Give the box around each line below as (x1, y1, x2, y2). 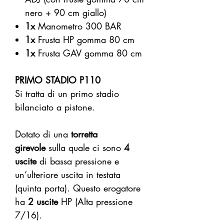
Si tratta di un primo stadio (15, 87, 119, 100)
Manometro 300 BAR (35, 20, 124, 32)
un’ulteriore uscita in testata (15, 168, 120, 181)
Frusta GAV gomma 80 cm (35, 47, 142, 59)
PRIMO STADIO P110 (15, 74, 100, 86)
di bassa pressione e (36, 155, 119, 167)
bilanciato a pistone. (15, 101, 95, 113)
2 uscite (28, 195, 58, 208)
